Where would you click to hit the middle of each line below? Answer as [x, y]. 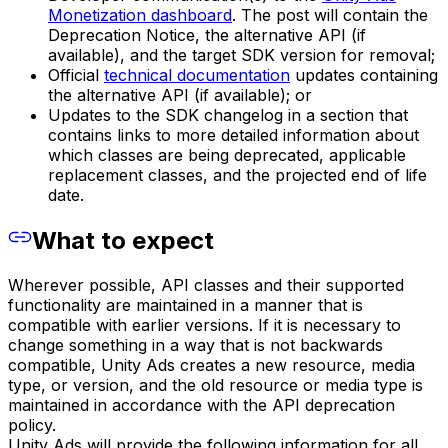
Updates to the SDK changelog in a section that [228, 115]
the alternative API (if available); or [180, 95]
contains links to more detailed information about [233, 135]
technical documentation [197, 75]
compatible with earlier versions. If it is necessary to [204, 325]
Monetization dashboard [140, 15]
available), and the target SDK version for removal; [241, 55]
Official [76, 75]
